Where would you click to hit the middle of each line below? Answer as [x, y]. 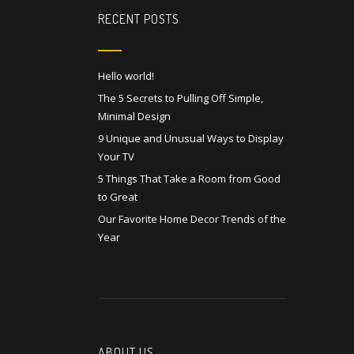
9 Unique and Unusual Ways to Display [190, 138]
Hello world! [126, 75]
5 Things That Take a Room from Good [189, 178]
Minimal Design [134, 116]
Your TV [116, 156]
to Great [117, 196]
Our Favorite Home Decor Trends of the [192, 218]
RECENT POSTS [138, 19]
